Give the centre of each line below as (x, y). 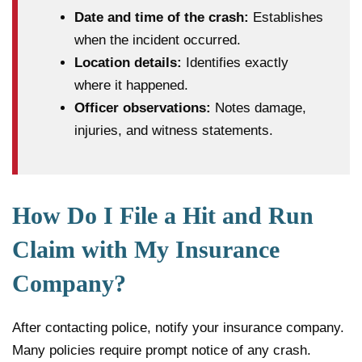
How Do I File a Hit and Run (163, 215)
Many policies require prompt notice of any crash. (162, 350)
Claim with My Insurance (146, 249)
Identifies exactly (235, 62)
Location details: (128, 62)
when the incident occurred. (158, 40)
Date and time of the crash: (162, 17)
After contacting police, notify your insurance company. (178, 327)
